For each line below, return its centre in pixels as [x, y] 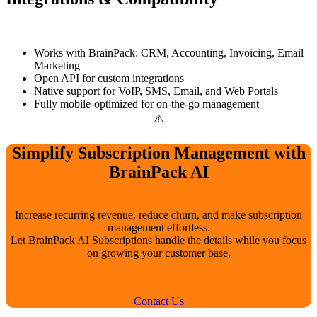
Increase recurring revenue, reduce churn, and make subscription [158, 214]
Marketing [57, 65]
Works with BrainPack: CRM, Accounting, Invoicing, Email [169, 52]
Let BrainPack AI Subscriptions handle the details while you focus [158, 240]
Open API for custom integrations [109, 78]
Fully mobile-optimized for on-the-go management [146, 103]
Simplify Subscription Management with [158, 152]
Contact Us [158, 301]
